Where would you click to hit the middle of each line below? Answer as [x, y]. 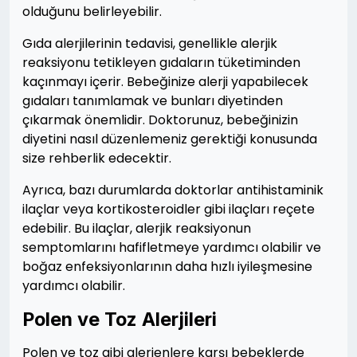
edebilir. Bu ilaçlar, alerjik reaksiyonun [137, 228]
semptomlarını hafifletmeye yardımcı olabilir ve [172, 247]
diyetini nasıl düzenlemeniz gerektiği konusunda [170, 139]
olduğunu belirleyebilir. [92, 12]
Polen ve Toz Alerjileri [120, 319]
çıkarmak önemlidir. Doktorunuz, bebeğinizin [160, 120]
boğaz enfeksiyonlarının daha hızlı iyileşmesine [167, 267]
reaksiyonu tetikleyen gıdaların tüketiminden [161, 63]
